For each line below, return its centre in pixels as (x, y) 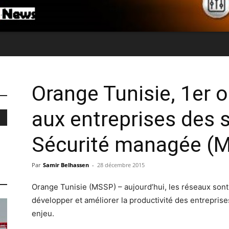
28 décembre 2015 (121, 165)
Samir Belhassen (66, 165)
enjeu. (43, 213)
